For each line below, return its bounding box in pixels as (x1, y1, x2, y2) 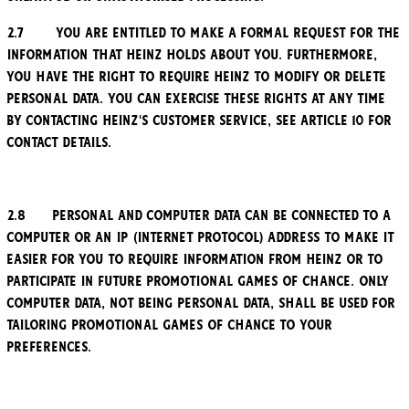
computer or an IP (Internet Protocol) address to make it (7, 229, 394, 246)
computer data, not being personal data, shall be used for (7, 295, 395, 312)
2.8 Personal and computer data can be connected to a (7, 207, 391, 225)
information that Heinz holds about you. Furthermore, (7, 47, 378, 64)
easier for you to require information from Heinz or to (7, 251, 383, 268)
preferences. (7, 339, 92, 356)
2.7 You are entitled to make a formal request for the (7, 25, 400, 42)
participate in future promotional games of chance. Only (7, 273, 389, 290)
